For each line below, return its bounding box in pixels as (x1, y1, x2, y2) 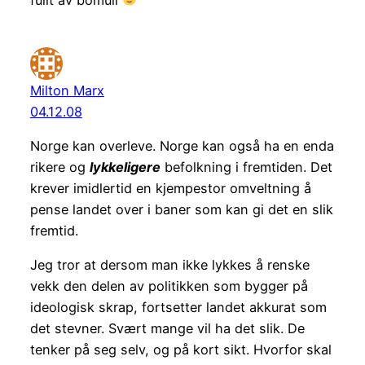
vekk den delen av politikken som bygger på (29, 278, 308, 295)
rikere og (29, 159, 90, 175)
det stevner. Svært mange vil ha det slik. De (29, 320, 305, 337)
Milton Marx (29, 81, 104, 99)
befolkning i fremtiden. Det (160, 159, 332, 175)
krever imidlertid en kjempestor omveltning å (29, 180, 311, 196)
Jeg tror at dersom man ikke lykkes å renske (29, 257, 310, 274)
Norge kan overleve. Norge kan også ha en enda (29, 138, 334, 154)
